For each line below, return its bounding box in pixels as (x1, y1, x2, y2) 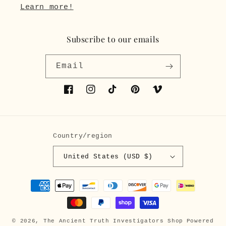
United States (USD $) (64, 152, 153, 160)
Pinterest (130, 90, 169, 99)
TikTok (108, 90, 134, 99)
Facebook (64, 90, 98, 99)
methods (17, 190, 51, 199)
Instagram (86, 90, 125, 99)
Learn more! (20, 3, 74, 12)
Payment (17, 177, 51, 185)
